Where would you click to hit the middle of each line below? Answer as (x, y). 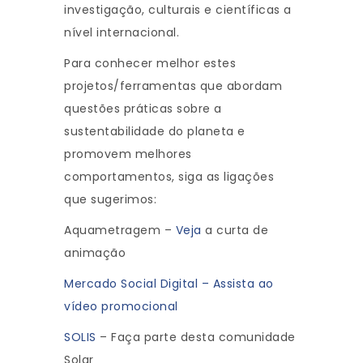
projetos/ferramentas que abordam (173, 86)
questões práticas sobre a (143, 109)
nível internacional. (122, 33)
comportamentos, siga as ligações (169, 177)
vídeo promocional (121, 307)
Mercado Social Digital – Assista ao (169, 284)
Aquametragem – (120, 231)
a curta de (235, 231)
